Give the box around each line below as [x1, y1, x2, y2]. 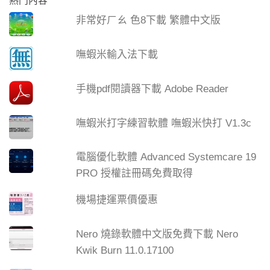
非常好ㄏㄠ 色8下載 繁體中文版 [76, 14, 221, 26]
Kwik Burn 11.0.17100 [76, 245, 174, 257]
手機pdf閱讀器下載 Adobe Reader [76, 83, 229, 95]
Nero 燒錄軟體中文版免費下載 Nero [76, 228, 239, 240]
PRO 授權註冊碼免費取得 [76, 168, 193, 180]
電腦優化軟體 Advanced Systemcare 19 [76, 151, 257, 163]
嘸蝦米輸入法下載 [76, 48, 159, 60]
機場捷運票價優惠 [76, 194, 159, 206]
